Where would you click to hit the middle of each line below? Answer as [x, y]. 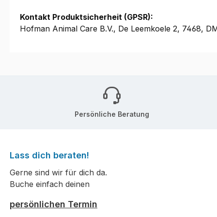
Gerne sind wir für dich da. [58, 173]
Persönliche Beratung [112, 114]
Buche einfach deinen [50, 184]
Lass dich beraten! [49, 155]
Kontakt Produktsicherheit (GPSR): [86, 17]
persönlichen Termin [54, 204]
